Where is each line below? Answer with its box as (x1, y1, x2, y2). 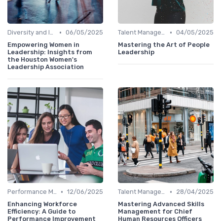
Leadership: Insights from (7, 48, 92, 56)
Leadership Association (7, 63, 84, 71)
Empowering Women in (7, 41, 79, 49)
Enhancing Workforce (7, 200, 77, 208)
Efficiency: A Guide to (7, 208, 75, 216)
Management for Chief (118, 208, 192, 216)
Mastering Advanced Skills (118, 200, 204, 208)
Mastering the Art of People (118, 41, 210, 49)
